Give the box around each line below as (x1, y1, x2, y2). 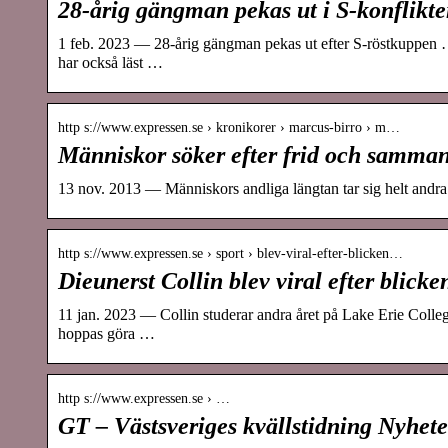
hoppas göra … (58, 324, 155, 342)
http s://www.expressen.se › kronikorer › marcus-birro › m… (58, 119, 400, 135)
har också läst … (58, 53, 163, 71)
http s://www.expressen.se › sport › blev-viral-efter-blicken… (58, 245, 403, 261)
